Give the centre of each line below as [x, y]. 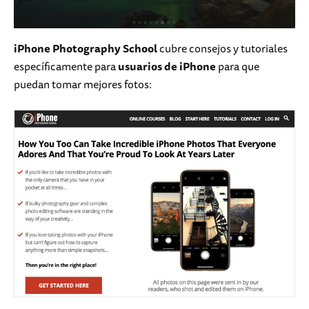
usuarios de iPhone [167, 66]
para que [238, 66]
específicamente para [66, 66]
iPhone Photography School [86, 48]
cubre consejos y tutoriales [222, 48]
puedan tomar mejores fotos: [83, 84]
